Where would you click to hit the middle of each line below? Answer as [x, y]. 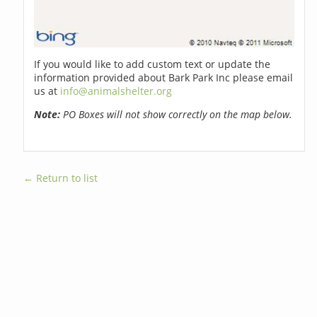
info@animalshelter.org [116, 91]
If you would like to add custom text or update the [152, 64]
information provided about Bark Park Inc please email [164, 77]
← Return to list [61, 178]
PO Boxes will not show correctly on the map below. [177, 114]
